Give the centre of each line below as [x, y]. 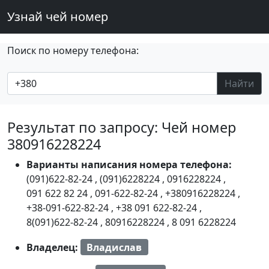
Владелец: [53, 247]
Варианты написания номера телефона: [129, 165]
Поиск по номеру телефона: [73, 50]
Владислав [114, 247]
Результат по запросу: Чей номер [122, 127]
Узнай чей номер [58, 17]
